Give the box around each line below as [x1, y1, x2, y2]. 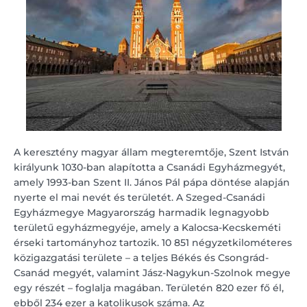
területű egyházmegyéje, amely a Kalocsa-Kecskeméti [14, 221, 281, 234]
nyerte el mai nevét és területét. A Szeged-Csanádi [14, 191, 265, 204]
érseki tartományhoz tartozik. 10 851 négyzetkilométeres [14, 236, 292, 249]
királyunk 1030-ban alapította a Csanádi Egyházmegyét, [14, 161, 285, 174]
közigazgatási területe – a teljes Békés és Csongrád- [14, 251, 269, 265]
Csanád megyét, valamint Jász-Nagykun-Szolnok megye [14, 267, 291, 280]
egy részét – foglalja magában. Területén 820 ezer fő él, [14, 282, 284, 295]
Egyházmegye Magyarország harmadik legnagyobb [14, 206, 269, 219]
